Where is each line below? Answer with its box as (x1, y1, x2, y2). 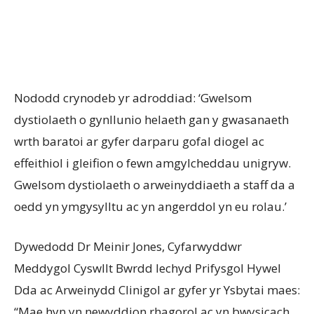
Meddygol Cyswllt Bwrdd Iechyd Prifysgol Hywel (14, 260, 281, 277)
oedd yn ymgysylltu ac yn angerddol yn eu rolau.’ (14, 198, 287, 215)
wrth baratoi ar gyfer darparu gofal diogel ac (14, 133, 264, 150)
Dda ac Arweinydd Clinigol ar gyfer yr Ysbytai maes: (14, 282, 300, 299)
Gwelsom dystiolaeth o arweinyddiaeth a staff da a (14, 177, 295, 193)
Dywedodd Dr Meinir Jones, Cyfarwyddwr (14, 238, 242, 255)
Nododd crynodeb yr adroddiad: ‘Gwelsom (14, 90, 252, 107)
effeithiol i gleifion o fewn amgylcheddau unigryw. (14, 155, 291, 172)
